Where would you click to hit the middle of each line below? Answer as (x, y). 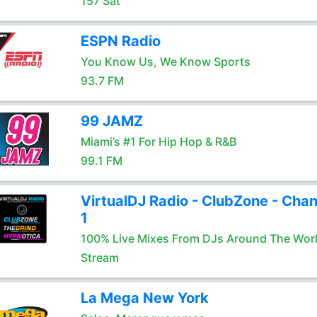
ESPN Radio (120, 41)
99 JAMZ (111, 121)
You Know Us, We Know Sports (165, 62)
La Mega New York (144, 298)
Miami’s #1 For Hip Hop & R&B (158, 142)
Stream (99, 258)
